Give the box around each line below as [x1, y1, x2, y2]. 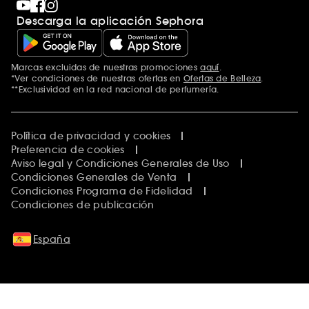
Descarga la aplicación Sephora [17, 13, 203, 28]
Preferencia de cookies [11, 143, 125, 156]
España [33, 232, 71, 246]
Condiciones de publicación [11, 198, 154, 211]
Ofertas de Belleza [183, 72, 261, 83]
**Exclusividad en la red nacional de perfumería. [11, 83, 219, 94]
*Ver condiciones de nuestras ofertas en [11, 72, 183, 83]
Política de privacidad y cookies [11, 129, 171, 142]
